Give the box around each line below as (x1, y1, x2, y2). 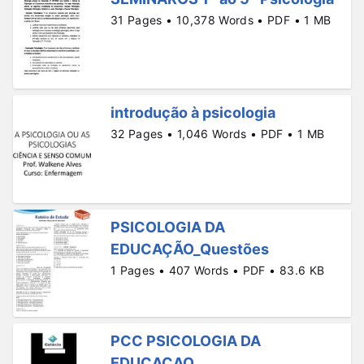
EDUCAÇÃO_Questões (110, 240, 269, 258)
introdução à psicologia (110, 104, 275, 122)
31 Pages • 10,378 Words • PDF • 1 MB (110, 13, 331, 27)
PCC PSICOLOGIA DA (110, 332, 261, 350)
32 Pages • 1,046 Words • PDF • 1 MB (110, 127, 325, 141)
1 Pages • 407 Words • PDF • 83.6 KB (110, 262, 325, 277)
